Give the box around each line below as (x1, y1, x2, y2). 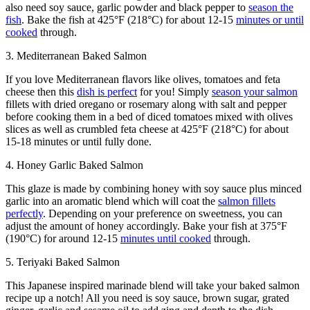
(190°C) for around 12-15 (6, 232, 120, 244)
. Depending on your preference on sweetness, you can (43, 207, 282, 219)
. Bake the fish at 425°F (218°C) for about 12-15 (21, 13, 236, 26)
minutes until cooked (120, 232, 211, 244)
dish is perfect (77, 85, 137, 98)
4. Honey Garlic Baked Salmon (6, 158, 143, 171)
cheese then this (6, 85, 77, 98)
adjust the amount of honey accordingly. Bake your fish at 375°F (6, 219, 287, 232)
